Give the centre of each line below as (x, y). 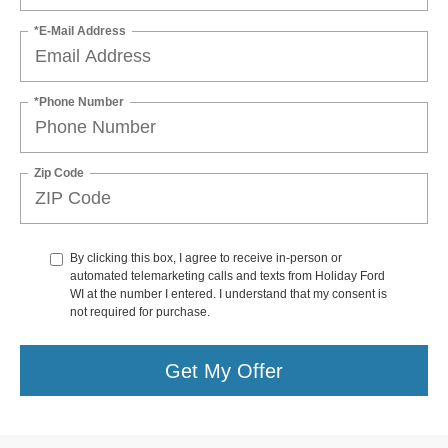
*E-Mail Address (80, 30)
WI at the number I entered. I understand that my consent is (228, 294)
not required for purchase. (140, 312)
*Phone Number (79, 101)
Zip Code (59, 172)
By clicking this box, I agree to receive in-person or (206, 258)
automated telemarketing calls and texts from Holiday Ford (227, 276)
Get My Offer (224, 370)
